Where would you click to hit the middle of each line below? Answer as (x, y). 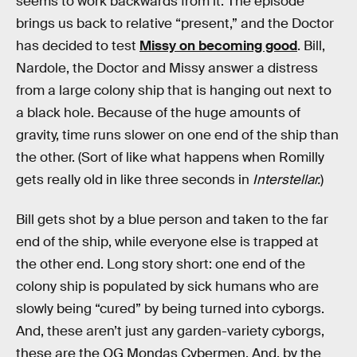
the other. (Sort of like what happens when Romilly (170, 157)
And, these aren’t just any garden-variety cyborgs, (170, 331)
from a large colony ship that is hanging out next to (174, 90)
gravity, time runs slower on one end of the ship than (177, 135)
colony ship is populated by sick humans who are (167, 286)
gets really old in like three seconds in (134, 180)
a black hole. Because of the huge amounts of (158, 113)
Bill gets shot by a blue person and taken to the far (172, 219)
